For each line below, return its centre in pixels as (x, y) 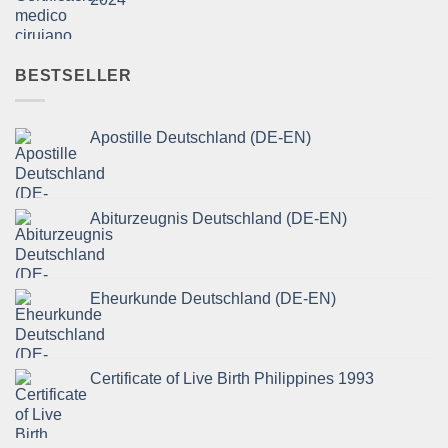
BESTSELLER (73, 76)
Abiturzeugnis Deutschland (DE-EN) (218, 218)
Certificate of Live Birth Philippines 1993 (232, 378)
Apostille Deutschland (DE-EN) (200, 137)
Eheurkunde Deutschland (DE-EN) (213, 298)
